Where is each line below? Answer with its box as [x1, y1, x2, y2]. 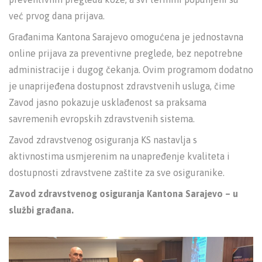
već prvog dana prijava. [9, 11, 105, 22]
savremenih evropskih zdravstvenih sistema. [9, 113, 195, 125]
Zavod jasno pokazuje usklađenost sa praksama [9, 97, 206, 108]
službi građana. [9, 205, 74, 216]
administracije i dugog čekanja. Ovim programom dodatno [9, 64, 253, 75]
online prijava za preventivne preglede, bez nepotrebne [9, 48, 243, 59]
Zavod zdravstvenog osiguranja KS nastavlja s [9, 135, 197, 146]
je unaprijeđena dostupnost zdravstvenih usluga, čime [9, 81, 235, 92]
